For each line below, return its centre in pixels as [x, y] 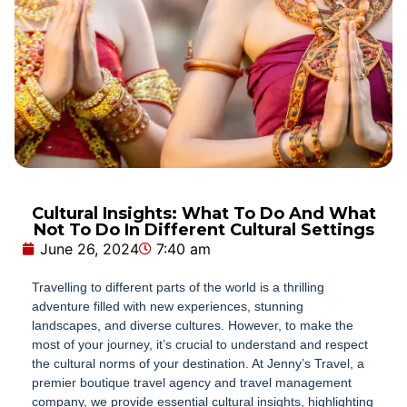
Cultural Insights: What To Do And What [203, 214]
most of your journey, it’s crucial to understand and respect [200, 345]
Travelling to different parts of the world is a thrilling [178, 288]
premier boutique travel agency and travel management [192, 383]
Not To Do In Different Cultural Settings [203, 230]
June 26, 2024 [89, 249]
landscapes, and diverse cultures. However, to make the [193, 326]
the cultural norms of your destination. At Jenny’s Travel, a [198, 364]
